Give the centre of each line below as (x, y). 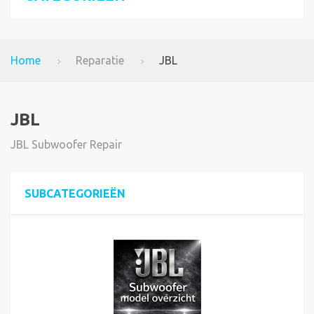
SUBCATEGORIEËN (75, 194)
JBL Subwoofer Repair (66, 145)
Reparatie (100, 61)
